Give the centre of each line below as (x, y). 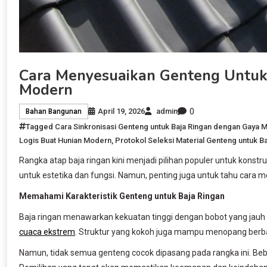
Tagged (40, 126)
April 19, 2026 (121, 111)
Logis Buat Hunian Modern (65, 140)
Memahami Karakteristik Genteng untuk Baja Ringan (122, 196)
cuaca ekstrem (47, 232)
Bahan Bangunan (54, 112)
